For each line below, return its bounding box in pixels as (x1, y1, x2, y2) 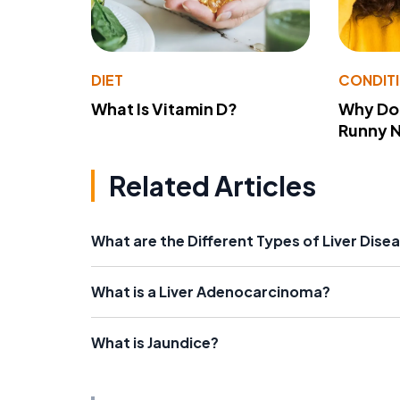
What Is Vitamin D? (91, 97, 237, 119)
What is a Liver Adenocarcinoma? (91, 281, 330, 301)
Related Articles (109, 168, 316, 203)
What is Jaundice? (91, 332, 219, 352)
